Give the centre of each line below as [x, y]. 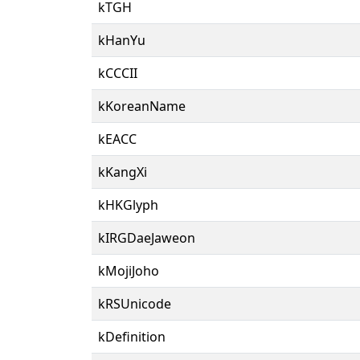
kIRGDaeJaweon [147, 237]
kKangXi [123, 172]
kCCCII [118, 73]
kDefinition [132, 336]
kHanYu [122, 40]
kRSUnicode [135, 303]
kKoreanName [142, 106]
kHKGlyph [128, 205]
